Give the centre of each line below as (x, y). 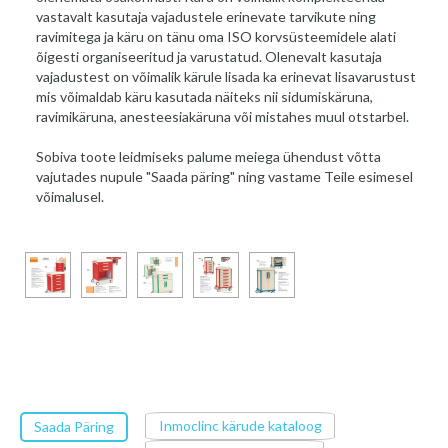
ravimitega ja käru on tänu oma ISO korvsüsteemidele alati (216, 37)
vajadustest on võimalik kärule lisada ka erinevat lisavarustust (226, 77)
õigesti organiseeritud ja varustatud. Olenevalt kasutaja (209, 57)
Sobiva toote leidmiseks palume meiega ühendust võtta (209, 157)
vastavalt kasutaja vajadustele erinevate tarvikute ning (206, 17)
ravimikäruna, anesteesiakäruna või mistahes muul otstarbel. (223, 117)
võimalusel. (70, 197)
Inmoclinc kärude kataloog (240, 426)
